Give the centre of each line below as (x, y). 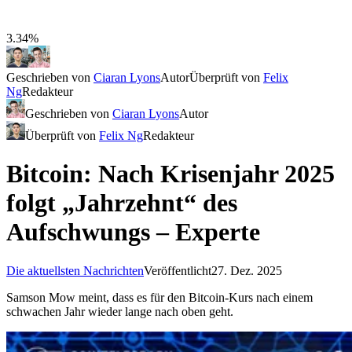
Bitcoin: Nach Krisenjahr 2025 (170, 174)
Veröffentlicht (178, 270)
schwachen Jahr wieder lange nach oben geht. (120, 311)
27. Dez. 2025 (247, 270)
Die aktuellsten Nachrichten (75, 270)
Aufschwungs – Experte (133, 232)
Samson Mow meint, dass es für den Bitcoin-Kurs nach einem (159, 297)
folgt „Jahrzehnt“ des (122, 203)
